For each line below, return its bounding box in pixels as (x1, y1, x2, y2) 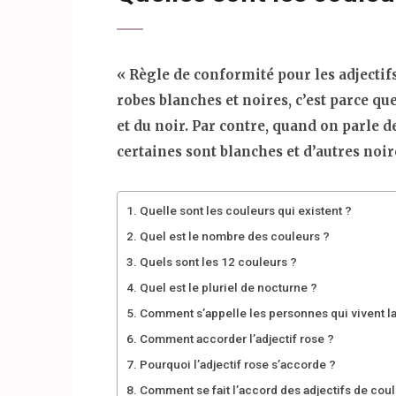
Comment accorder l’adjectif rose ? (139, 331, 334, 346)
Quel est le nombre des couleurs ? (139, 228, 330, 243)
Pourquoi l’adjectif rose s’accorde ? (139, 356, 336, 371)
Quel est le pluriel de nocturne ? (139, 279, 317, 294)
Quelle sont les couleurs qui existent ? (139, 202, 352, 217)
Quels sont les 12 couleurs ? (139, 254, 297, 269)
